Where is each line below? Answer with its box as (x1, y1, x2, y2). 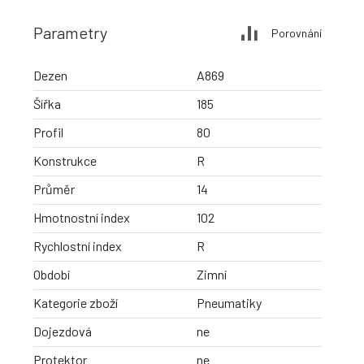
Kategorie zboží (33, 295, 118, 311)
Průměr (33, 181, 75, 197)
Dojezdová (33, 323, 92, 340)
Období (33, 266, 70, 283)
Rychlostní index (33, 238, 122, 254)
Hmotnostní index (33, 210, 130, 226)
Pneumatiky (197, 295, 262, 311)
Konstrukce (33, 153, 97, 169)
